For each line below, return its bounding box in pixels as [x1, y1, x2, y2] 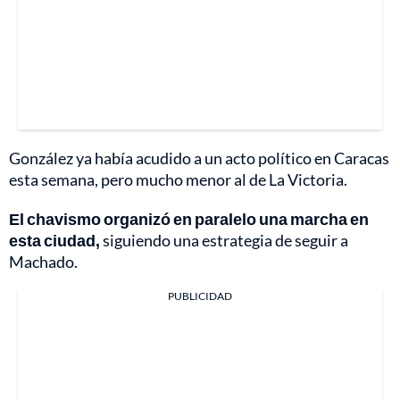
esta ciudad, [9, 229, 100, 250]
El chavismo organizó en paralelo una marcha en [9, 208, 369, 229]
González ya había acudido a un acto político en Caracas [9, 147, 389, 168]
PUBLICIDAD [168, 288, 232, 303]
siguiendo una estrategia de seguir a [100, 229, 348, 250]
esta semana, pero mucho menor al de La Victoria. [9, 169, 347, 189]
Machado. [9, 251, 78, 271]
